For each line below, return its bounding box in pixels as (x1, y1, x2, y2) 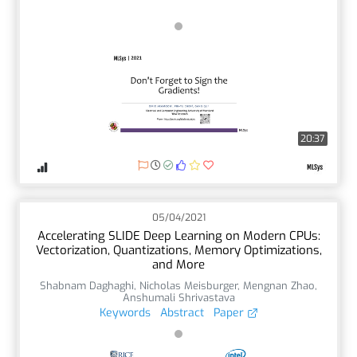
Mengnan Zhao (243, 278, 315, 292)
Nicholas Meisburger (139, 278, 237, 292)
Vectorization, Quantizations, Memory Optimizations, (35, 241, 322, 258)
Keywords (99, 304, 151, 320)
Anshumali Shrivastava (122, 290, 235, 304)
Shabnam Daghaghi (40, 278, 134, 292)
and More (152, 256, 205, 273)
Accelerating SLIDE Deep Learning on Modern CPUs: (37, 227, 320, 244)
